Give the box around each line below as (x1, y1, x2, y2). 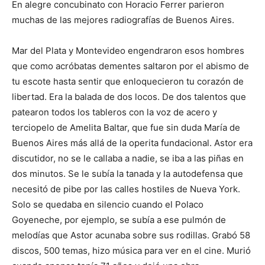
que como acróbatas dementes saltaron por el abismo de (12, 60, 249, 72)
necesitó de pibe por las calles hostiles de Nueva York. (12, 183, 240, 195)
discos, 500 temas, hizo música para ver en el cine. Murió (12, 245, 251, 257)
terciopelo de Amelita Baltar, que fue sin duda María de (12, 122, 240, 134)
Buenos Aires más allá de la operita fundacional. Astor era (12, 137, 253, 149)
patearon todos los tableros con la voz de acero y (12, 106, 217, 118)
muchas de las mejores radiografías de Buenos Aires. (12, 14, 234, 26)
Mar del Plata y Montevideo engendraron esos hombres (12, 45, 244, 57)
